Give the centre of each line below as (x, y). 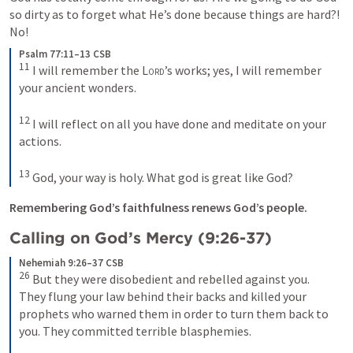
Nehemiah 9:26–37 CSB (71, 262)
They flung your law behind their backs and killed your (163, 296)
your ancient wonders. (79, 87)
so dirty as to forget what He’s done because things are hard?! (175, 14)
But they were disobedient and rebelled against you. (170, 279)
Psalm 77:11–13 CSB (65, 54)
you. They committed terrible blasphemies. (136, 331)
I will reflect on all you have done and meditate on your (178, 124)
